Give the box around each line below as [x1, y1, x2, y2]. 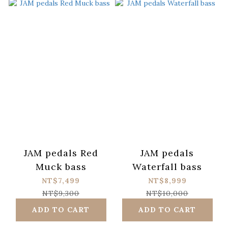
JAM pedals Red [23, 147, 98, 159]
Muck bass [35, 161, 87, 173]
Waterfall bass [132, 161, 202, 173]
